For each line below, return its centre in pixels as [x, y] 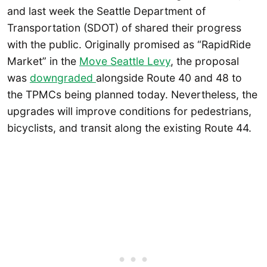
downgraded [63, 77]
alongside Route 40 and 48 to [169, 77]
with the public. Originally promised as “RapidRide [129, 44]
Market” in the [43, 61]
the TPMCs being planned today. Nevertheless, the [132, 94]
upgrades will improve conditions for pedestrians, [129, 111]
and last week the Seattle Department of [106, 11]
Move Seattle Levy [125, 61]
